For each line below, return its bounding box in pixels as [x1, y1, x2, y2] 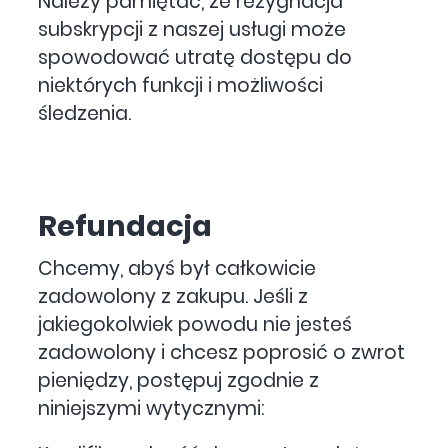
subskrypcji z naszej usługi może [38, 16, 347, 44]
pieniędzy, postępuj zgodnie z [38, 366, 320, 394]
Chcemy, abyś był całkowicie [38, 254, 317, 282]
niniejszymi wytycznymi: [38, 394, 266, 422]
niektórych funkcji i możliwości [38, 72, 324, 100]
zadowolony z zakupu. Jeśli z [38, 282, 309, 310]
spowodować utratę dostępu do [38, 44, 353, 72]
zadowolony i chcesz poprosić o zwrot [38, 338, 406, 366]
